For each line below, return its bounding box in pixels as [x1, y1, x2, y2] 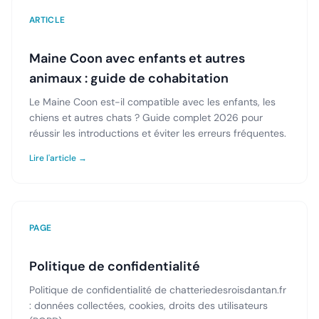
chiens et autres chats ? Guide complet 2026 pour [29, 111, 263, 124]
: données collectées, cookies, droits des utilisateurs [29, 299, 268, 312]
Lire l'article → [29, 152, 87, 164]
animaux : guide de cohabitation [29, 70, 229, 87]
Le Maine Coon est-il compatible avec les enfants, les [29, 95, 276, 108]
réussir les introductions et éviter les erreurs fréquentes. [29, 127, 286, 140]
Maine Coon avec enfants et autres [29, 50, 245, 67]
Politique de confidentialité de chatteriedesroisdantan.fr [29, 283, 286, 296]
